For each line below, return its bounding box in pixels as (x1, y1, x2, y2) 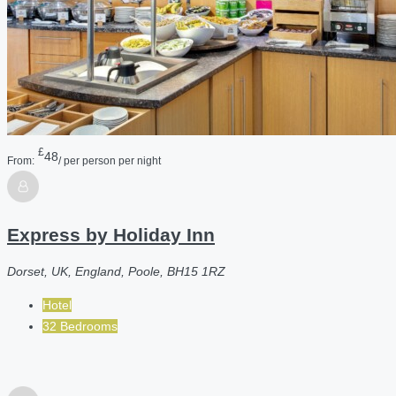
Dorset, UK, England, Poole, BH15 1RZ (7, 264, 225, 279)
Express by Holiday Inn (7, 224, 215, 245)
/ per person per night (58, 154, 161, 166)
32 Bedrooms (42, 319, 118, 334)
